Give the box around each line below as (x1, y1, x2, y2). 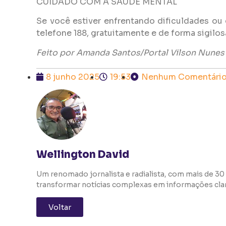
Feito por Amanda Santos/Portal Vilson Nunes (36, 47, 224, 58)
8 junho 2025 (46, 72, 99, 83)
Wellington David (36, 148, 129, 161)
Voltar (48, 202, 71, 212)
